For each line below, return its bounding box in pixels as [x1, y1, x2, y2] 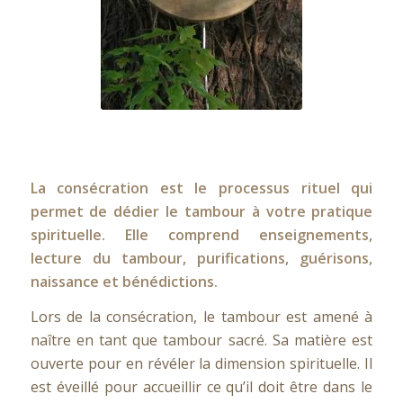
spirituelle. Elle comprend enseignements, [30, 224, 373, 245]
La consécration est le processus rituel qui [30, 177, 373, 198]
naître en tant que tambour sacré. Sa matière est [30, 330, 373, 351]
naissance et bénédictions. [30, 271, 218, 291]
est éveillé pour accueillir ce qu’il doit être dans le [30, 377, 373, 398]
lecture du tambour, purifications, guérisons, [30, 247, 373, 268]
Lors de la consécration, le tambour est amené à [30, 307, 373, 327]
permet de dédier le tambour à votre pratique [30, 201, 373, 221]
